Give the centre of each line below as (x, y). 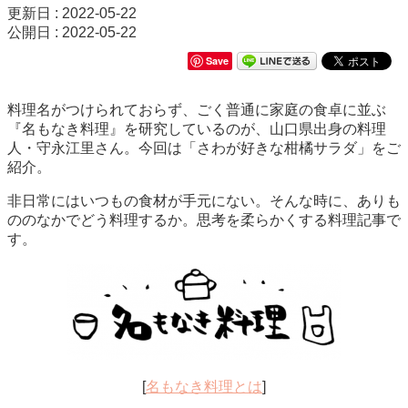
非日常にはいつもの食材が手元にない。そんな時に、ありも (204, 200)
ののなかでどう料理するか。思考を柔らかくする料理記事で (204, 219)
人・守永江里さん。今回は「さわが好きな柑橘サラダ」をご (204, 148)
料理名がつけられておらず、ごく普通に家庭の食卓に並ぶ (197, 109)
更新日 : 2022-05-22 (72, 13)
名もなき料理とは (204, 386)
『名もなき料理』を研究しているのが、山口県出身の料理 (197, 128)
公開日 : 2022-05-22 (72, 32)
